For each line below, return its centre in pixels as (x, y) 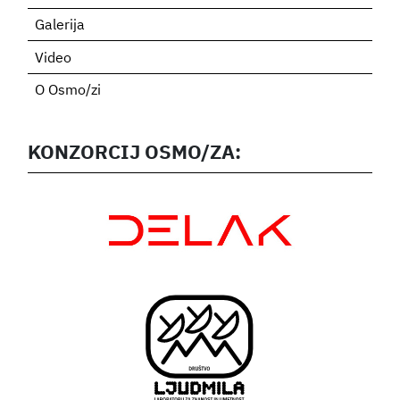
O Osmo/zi (68, 91)
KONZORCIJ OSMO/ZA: (135, 153)
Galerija (60, 26)
